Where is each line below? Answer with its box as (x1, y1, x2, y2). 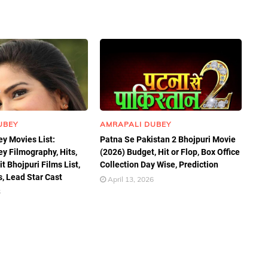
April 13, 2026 (108, 175, 154, 184)
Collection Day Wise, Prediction (100, 160, 219, 169)
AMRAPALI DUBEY (100, 120, 172, 129)
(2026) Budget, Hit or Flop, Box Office (100, 147, 240, 157)
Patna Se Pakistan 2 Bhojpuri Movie (100, 135, 236, 144)
